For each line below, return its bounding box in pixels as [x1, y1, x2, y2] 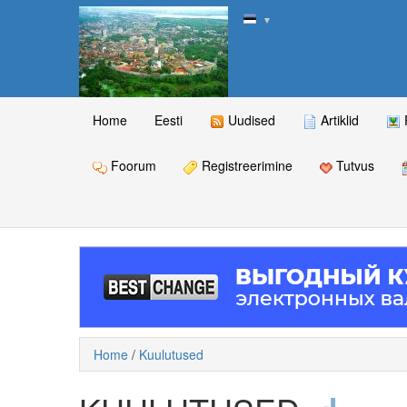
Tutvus [333, 156, 374, 175]
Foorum [107, 156, 156, 175]
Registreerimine [198, 156, 293, 175]
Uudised [224, 111, 275, 129]
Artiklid [317, 111, 359, 129]
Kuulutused [139, 345, 203, 364]
